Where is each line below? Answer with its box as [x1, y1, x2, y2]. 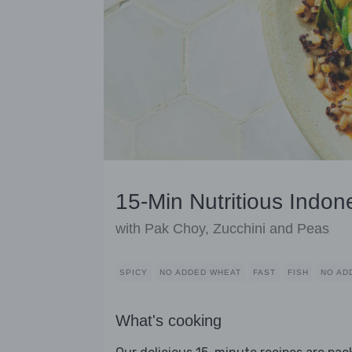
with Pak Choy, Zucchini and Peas [115, 221, 329, 237]
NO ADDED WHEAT [159, 268, 241, 277]
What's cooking [115, 312, 222, 330]
